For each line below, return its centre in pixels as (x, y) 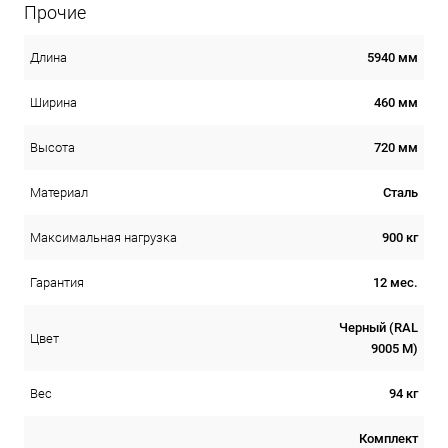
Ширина (53, 102)
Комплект (388, 438)
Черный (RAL (378, 327)
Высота (52, 147)
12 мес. (395, 282)
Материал (59, 192)
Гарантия (57, 282)
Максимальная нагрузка (103, 237)
